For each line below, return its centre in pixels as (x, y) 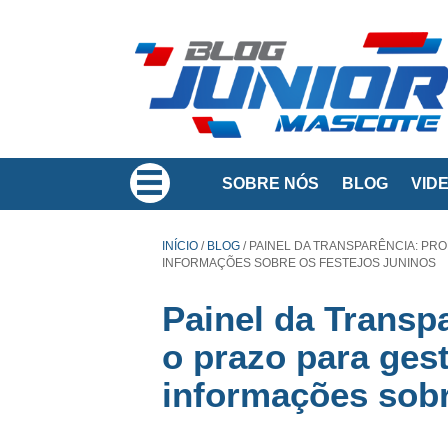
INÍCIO (180, 246)
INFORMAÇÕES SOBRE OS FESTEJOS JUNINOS (299, 263)
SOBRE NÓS (270, 183)
